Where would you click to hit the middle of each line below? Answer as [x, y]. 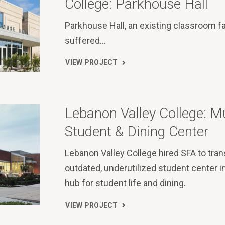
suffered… [86, 40]
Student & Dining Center [137, 131]
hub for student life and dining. [126, 183]
